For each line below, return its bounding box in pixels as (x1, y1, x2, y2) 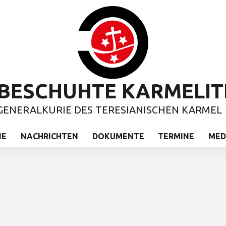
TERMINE (158, 131, 195, 141)
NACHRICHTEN (20, 131, 78, 141)
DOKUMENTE (92, 131, 144, 141)
